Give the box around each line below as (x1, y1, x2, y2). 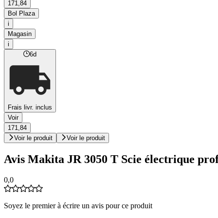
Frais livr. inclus (8, 104, 52, 111)
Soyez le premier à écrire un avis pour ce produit (4, 201, 152, 210)
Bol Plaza (8, 10, 35, 18)
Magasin (8, 30, 32, 38)
